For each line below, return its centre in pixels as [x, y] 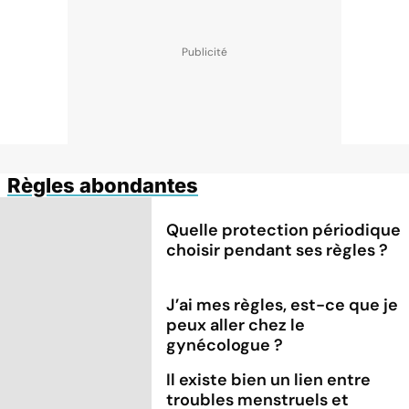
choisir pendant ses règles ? [278, 250]
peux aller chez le [236, 325]
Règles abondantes [103, 185]
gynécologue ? [225, 345]
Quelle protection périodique [284, 230]
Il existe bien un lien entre [269, 379]
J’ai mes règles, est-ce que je [283, 304]
